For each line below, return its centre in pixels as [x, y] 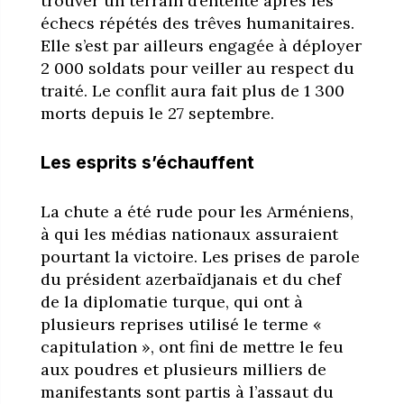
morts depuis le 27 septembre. [157, 113]
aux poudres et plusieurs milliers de [183, 369]
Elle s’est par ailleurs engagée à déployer [201, 45]
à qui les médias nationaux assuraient [189, 234]
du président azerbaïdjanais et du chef [190, 279]
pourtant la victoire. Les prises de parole [200, 256]
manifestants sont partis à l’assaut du [187, 391]
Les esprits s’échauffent [147, 162]
